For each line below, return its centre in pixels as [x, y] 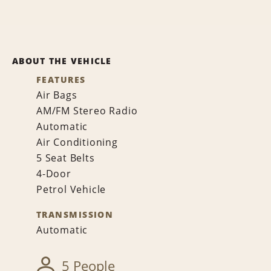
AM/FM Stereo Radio [87, 111]
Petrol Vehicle [71, 189]
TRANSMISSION [75, 214]
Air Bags [57, 95]
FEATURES [61, 80]
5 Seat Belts [66, 158]
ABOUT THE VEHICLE [62, 61]
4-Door [54, 174]
